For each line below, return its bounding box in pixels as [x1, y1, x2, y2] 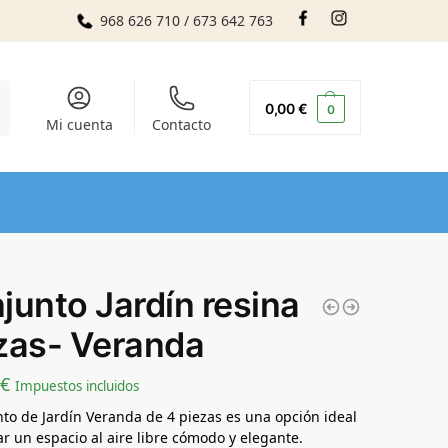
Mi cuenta [45, 114, 113, 134]
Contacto [152, 114, 212, 134]
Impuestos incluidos [14, 376, 139, 395]
